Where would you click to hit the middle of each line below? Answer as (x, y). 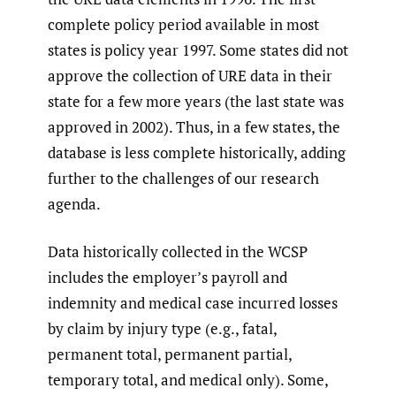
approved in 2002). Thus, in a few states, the (194, 126)
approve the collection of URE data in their (190, 75)
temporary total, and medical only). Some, (188, 380)
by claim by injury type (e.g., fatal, (162, 329)
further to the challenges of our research (183, 178)
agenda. (74, 203)
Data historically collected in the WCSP (178, 252)
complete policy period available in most (183, 24)
